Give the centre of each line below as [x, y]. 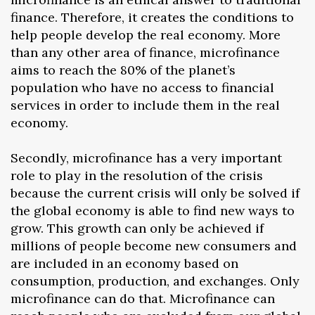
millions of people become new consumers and [154, 245]
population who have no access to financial [142, 87]
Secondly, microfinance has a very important [146, 157]
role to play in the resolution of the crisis [137, 175]
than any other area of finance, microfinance [145, 52]
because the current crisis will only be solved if [155, 193]
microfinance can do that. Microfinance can [143, 298]
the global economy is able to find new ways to [153, 210]
